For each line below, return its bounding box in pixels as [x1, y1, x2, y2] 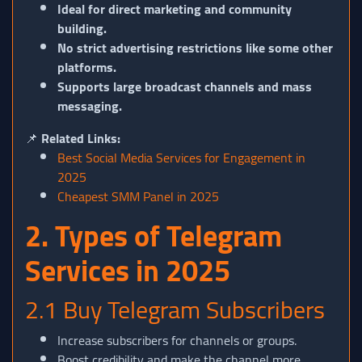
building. [57, 16, 107, 41]
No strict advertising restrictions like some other [57, 36, 333, 61]
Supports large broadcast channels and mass [57, 74, 312, 99]
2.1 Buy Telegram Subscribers [25, 287, 325, 333]
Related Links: [41, 126, 120, 151]
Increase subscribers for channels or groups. [57, 328, 297, 353]
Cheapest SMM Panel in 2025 [57, 184, 219, 209]
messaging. [57, 94, 122, 119]
